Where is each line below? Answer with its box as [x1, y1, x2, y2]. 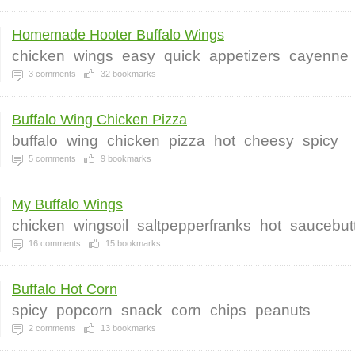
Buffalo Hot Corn [12, 281, 117, 297]
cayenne [289, 48, 349, 64]
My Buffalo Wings [12, 197, 123, 212]
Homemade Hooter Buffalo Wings [12, 27, 224, 43]
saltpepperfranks [137, 217, 251, 234]
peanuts [255, 302, 311, 319]
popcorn [56, 302, 113, 319]
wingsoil [74, 217, 128, 234]
